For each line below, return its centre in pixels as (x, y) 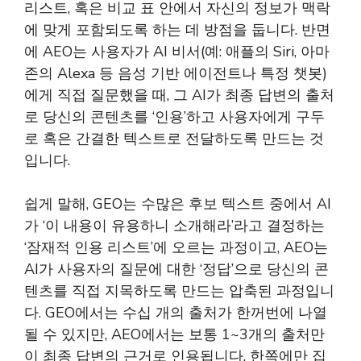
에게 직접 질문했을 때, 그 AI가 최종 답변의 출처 (179, 95)
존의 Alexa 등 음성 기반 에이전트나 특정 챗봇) (176, 73)
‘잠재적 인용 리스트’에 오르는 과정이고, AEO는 (176, 247)
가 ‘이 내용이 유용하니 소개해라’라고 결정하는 (174, 226)
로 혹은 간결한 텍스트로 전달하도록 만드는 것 (174, 139)
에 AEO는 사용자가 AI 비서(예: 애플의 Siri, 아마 (177, 52)
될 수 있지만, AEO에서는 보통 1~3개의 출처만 (174, 334)
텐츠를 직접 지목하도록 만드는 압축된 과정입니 (179, 291)
